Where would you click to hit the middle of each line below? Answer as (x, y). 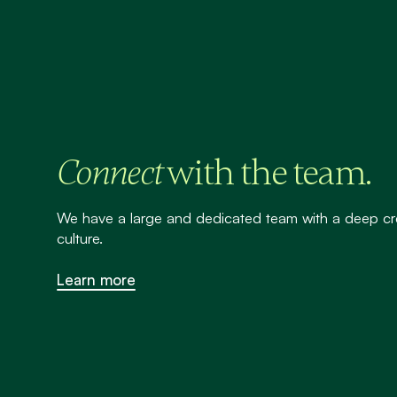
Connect (112, 174)
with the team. (269, 173)
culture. (80, 238)
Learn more (96, 280)
